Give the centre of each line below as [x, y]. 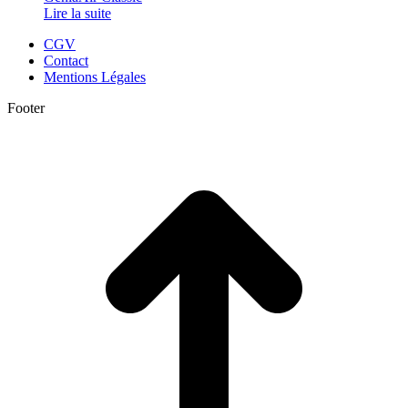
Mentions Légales [95, 77]
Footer [26, 108]
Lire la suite [77, 14]
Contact [66, 61]
